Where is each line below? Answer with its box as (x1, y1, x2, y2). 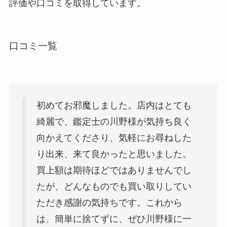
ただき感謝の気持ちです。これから (36, 197, 182, 208)
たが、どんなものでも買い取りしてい (36, 181, 192, 192)
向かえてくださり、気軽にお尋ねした (36, 132, 192, 143)
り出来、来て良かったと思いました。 (36, 148, 192, 159)
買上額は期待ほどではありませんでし (36, 165, 192, 175)
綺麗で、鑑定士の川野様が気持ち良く (36, 116, 192, 127)
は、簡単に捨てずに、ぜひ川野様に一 (36, 213, 192, 224)
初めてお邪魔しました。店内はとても (36, 100, 192, 110)
